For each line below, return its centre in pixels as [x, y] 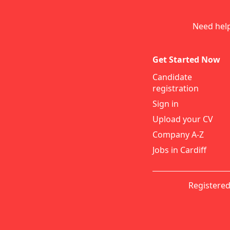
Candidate [172, 77]
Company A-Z [178, 135]
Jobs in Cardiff [179, 150]
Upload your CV [183, 119]
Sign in [166, 104]
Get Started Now [186, 60]
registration [176, 88]
